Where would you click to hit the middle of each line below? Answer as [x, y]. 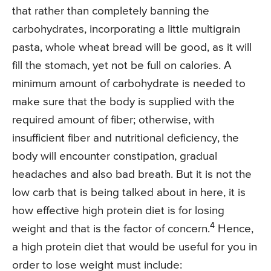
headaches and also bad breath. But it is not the [132, 175]
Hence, [234, 229]
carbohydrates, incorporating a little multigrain [126, 30]
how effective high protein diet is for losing [118, 211]
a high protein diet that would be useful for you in [135, 247]
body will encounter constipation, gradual [115, 157]
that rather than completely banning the [111, 11]
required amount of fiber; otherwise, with [113, 120]
